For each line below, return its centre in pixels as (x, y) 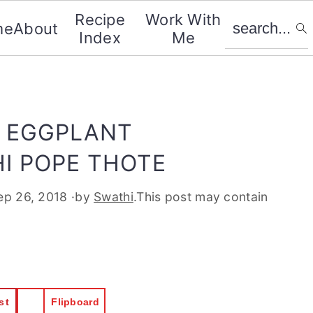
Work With (183, 20)
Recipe (100, 20)
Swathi (114, 197)
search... (256, 17)
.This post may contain (201, 197)
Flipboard (75, 302)
